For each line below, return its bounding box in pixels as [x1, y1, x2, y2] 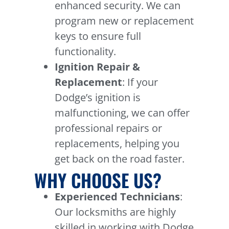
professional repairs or [55, 121, 163, 135]
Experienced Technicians [55, 190, 180, 204]
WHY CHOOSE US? [34, 167, 162, 194]
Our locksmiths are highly [55, 205, 176, 219]
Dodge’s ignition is [55, 90, 141, 105]
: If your [122, 75, 158, 89]
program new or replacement [55, 14, 194, 28]
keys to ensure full [55, 29, 142, 43]
